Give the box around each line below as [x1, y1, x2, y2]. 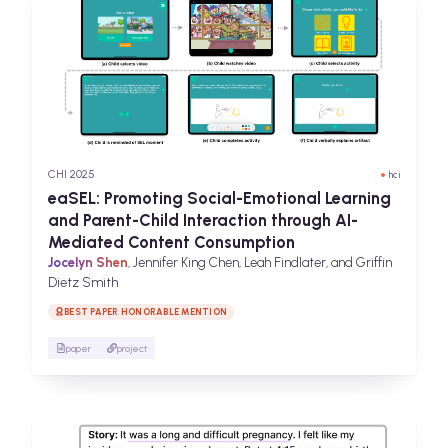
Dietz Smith [48, 275, 118, 291]
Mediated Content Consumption [48, 232, 295, 253]
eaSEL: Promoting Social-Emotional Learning [48, 188, 391, 209]
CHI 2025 [48, 167, 95, 182]
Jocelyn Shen [48, 255, 128, 271]
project [117, 341, 147, 355]
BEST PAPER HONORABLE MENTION [64, 305, 227, 317]
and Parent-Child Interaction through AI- [48, 210, 358, 231]
